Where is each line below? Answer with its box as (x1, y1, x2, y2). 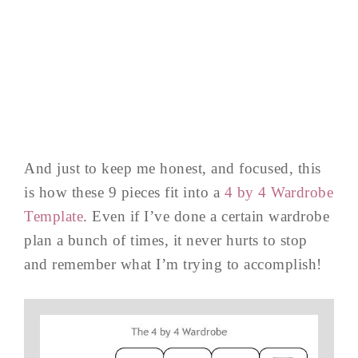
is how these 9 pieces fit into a (24, 184, 225, 201)
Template (24, 208, 83, 225)
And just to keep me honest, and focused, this (24, 160, 321, 177)
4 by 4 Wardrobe (224, 184, 333, 201)
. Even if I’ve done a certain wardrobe (83, 208, 329, 225)
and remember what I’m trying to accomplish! (24, 256, 322, 272)
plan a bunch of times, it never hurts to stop (24, 232, 308, 249)
